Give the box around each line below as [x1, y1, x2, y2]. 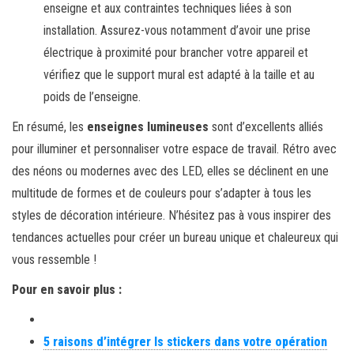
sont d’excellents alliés [209, 119, 323, 134]
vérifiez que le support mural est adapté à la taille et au [43, 66, 314, 82]
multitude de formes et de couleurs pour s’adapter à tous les [12, 185, 311, 201]
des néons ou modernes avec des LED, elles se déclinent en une [12, 163, 329, 179]
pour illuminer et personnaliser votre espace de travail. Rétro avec [12, 141, 337, 156]
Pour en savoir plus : [12, 281, 122, 297]
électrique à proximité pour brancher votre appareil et [43, 44, 308, 60]
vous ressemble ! [12, 251, 96, 267]
